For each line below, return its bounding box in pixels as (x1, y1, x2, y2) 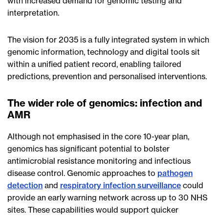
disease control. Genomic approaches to (7, 168, 157, 178)
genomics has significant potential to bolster (7, 144, 170, 154)
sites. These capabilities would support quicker (7, 205, 178, 215)
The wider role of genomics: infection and (7, 97, 202, 109)
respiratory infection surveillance (60, 180, 181, 191)
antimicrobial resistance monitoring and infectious (7, 156, 191, 166)
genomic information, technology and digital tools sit (7, 47, 200, 57)
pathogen (157, 168, 193, 178)
